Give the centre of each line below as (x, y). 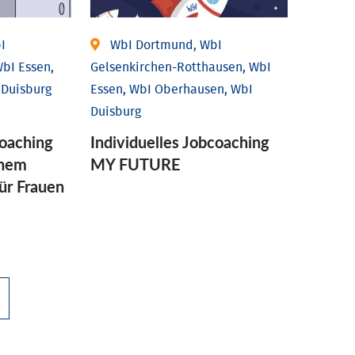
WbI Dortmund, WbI (166, 46)
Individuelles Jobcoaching (180, 142)
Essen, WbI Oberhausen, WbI (172, 90)
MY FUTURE (136, 164)
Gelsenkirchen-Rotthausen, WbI (181, 68)
